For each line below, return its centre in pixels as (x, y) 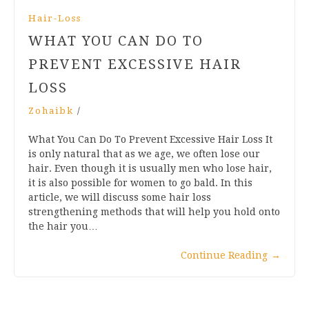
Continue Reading (224, 255)
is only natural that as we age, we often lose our (144, 153)
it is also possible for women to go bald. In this (140, 182)
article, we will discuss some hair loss (120, 197)
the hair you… (63, 226)
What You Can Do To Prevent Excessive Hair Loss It (150, 139)
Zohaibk (51, 110)
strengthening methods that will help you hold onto (154, 211)
